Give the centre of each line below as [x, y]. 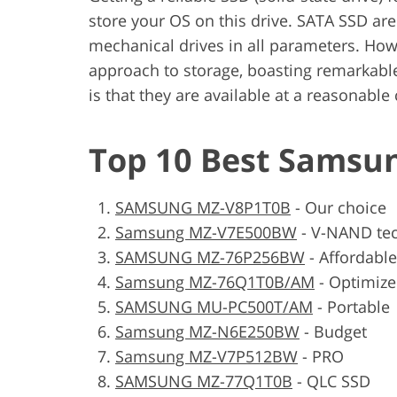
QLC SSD [339, 381]
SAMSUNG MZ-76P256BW [210, 257]
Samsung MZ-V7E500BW [206, 232]
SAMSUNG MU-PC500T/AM [214, 306]
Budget [340, 331]
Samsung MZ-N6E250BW [207, 331]
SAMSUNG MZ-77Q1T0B [204, 381]
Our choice [346, 207]
